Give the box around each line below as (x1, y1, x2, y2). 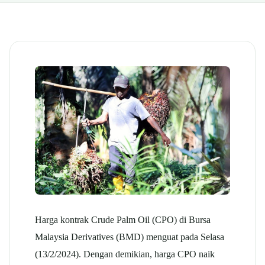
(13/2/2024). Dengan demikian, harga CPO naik (35, 248, 215, 260)
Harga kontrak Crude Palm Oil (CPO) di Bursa (35, 214, 211, 225)
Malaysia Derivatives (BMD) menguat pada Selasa (35, 231, 224, 243)
